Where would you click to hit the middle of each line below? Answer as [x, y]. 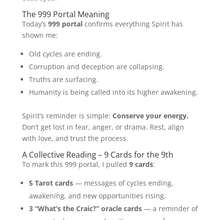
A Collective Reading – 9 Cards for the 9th [97, 154]
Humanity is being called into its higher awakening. [113, 92]
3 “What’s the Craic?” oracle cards [85, 208]
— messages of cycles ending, [123, 183]
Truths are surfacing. [63, 79]
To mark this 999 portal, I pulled [75, 164]
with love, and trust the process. [75, 138]
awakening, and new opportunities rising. [97, 195]
